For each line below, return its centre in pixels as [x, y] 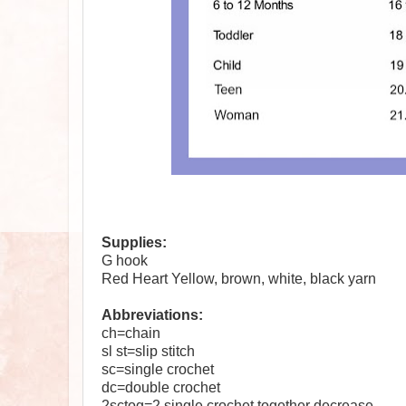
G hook [125, 261]
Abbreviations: [152, 315]
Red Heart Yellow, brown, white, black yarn [239, 279]
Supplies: [134, 242]
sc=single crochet [158, 369]
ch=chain [131, 333]
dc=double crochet [161, 387]
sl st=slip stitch [148, 351]
